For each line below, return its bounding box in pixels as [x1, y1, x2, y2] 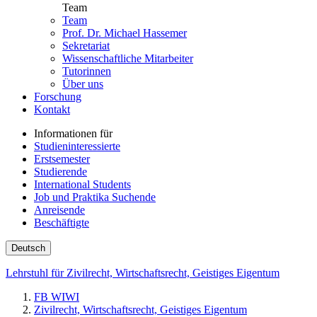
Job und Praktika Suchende [34, 190, 156, 203]
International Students [34, 178, 131, 190]
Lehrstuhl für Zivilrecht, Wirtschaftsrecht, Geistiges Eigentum [6, 266, 279, 279]
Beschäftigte [34, 216, 89, 229]
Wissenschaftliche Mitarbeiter [62, 52, 193, 64]
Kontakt [34, 103, 70, 115]
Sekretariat [62, 39, 110, 52]
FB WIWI [34, 290, 79, 303]
